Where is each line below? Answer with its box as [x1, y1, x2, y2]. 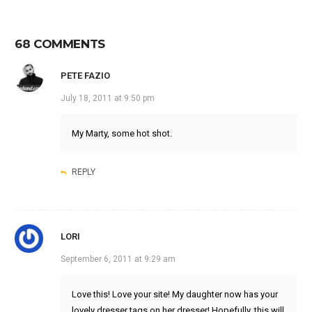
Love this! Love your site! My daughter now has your [71, 289, 278, 300]
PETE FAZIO [60, 70, 110, 81]
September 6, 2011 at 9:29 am [60, 254, 175, 265]
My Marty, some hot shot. [71, 128, 172, 139]
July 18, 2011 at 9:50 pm [60, 93, 155, 104]
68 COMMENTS [15, 37, 105, 52]
